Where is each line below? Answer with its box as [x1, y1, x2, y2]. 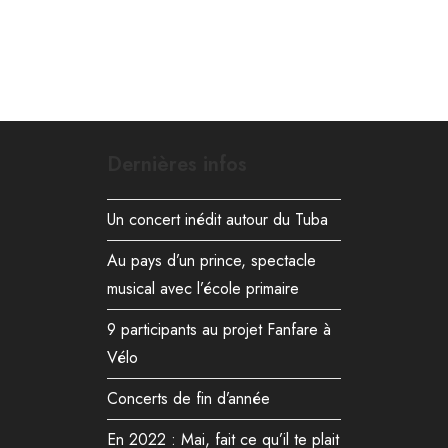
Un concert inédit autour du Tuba [107, 208, 329, 232]
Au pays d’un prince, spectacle [107, 249, 317, 273]
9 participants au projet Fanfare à [107, 318, 332, 342]
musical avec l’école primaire [107, 277, 300, 301]
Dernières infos [107, 150, 248, 180]
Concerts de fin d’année [107, 387, 271, 411]
